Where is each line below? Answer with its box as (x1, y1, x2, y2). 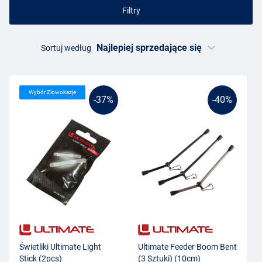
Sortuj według (40, 43, 91, 53)
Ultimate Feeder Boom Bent (138, 242, 237, 252)
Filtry (122, 5, 140, 15)
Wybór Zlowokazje (29, 89, 76, 96)
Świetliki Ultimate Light (19, 242, 101, 252)
